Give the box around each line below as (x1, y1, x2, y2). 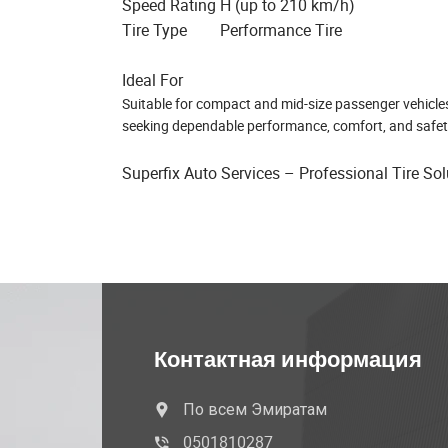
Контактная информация (154, 349, 422, 371)
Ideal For (122, 69, 183, 91)
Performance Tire (220, 19, 342, 41)
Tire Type (122, 19, 187, 41)
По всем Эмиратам (183, 398, 327, 420)
